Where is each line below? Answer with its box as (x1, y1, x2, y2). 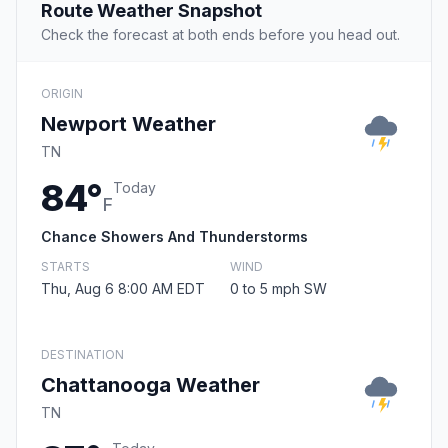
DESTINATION (41, 347, 124, 363)
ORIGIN (41, 86, 83, 102)
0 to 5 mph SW (230, 280, 327, 298)
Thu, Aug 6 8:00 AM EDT (41, 280, 205, 298)
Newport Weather (41, 112, 216, 137)
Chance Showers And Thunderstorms (41, 228, 308, 246)
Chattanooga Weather (41, 373, 260, 398)
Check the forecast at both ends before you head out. (41, 26, 400, 44)
